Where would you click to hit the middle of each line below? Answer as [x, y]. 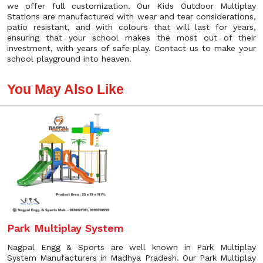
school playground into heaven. [69, 59]
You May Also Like [65, 89]
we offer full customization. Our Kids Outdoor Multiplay [131, 6]
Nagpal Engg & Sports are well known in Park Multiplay [131, 247]
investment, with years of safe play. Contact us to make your [131, 48]
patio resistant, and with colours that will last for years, [131, 27]
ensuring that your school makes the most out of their [131, 38]
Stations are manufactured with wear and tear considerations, [131, 16]
